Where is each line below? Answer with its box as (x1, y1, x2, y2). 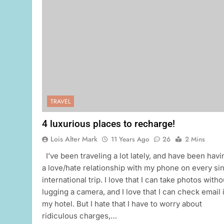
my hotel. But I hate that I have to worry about (42, 199, 202, 209)
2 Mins (185, 134, 205, 144)
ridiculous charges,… (42, 211, 117, 221)
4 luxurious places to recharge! (42, 118, 175, 130)
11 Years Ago (111, 134, 149, 144)
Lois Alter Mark (50, 134, 97, 144)
